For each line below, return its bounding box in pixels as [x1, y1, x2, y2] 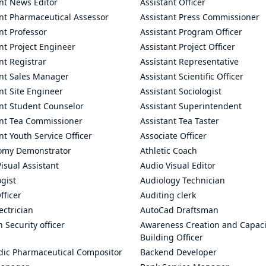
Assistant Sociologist [140, 85, 221, 97]
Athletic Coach [140, 145, 197, 156]
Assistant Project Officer [140, 41, 235, 52]
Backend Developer [140, 246, 217, 258]
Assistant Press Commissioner [140, 11, 259, 23]
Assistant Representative [140, 56, 239, 67]
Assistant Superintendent [140, 100, 242, 112]
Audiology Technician [140, 175, 225, 186]
